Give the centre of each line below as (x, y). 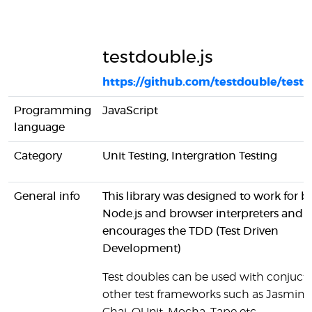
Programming (53, 111)
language (39, 127)
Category (38, 156)
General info (47, 196)
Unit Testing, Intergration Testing (190, 156)
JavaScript (130, 111)
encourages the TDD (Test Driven (190, 231)
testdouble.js (158, 57)
